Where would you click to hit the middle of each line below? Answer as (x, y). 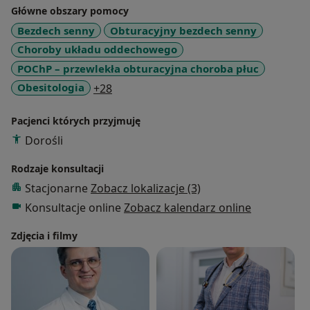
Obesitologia (51, 88)
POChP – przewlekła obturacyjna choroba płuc (138, 68)
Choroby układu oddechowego (97, 49)
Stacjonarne (58, 188)
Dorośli (44, 140)
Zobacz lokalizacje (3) (146, 188)
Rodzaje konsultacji (57, 168)
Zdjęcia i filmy (44, 235)
